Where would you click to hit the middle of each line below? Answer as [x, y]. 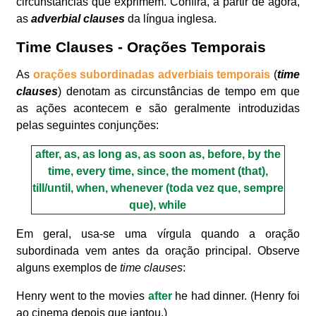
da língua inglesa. [171, 19]
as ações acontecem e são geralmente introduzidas [158, 108]
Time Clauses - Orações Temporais [141, 47]
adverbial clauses [78, 19]
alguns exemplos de [68, 267]
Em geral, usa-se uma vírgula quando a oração [158, 233]
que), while [158, 205]
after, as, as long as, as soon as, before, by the [158, 154]
